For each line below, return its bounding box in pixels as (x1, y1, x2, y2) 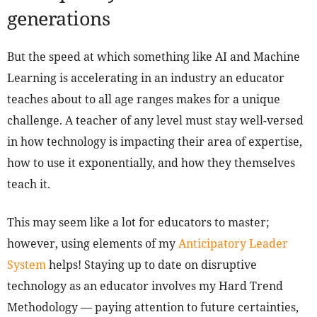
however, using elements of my (7, 236, 178, 252)
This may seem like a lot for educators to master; (7, 214, 270, 231)
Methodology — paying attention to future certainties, (7, 299, 299, 316)
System (7, 257, 46, 273)
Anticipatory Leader (178, 236, 288, 252)
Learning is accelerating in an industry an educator (7, 70, 284, 86)
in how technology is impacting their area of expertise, (7, 134, 302, 150)
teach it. (7, 176, 50, 192)
